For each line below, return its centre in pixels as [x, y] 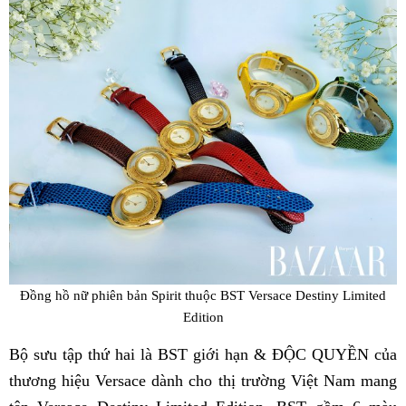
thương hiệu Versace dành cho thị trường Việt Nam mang [203, 380]
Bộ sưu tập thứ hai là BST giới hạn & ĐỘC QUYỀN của [203, 354]
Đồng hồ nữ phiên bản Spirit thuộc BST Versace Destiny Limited [203, 295]
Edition [203, 316]
